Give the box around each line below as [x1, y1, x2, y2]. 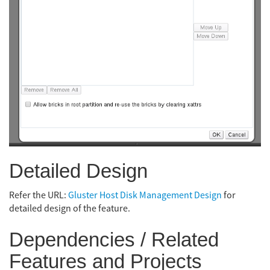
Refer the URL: [9, 189, 68, 202]
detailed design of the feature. [9, 202, 130, 215]
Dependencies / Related [9, 228, 219, 251]
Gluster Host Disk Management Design [68, 189, 222, 202]
